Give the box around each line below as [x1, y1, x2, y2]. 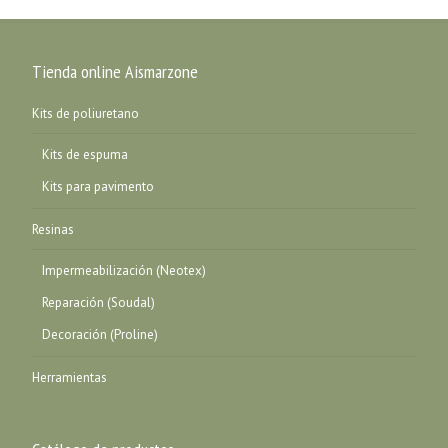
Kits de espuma [42, 145, 129, 163]
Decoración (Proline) [42, 325, 159, 343]
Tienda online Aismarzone [32, 59, 199, 83]
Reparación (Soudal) [42, 293, 156, 311]
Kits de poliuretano [32, 104, 140, 122]
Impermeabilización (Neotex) [42, 261, 207, 279]
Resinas [32, 220, 75, 238]
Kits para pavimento [42, 177, 155, 195]
